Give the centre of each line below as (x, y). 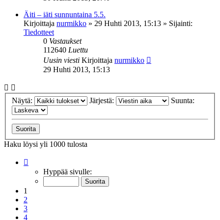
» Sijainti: (177, 23)
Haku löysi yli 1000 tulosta (46, 144)
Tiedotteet (39, 32)
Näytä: (23, 101)
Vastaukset (65, 41)
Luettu (78, 50)
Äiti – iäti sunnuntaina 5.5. (65, 14)
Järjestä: (103, 101)
